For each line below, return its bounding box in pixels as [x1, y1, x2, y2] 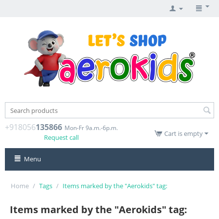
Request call [44, 133, 79, 142]
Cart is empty [164, 129, 203, 138]
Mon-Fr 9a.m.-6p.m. [65, 124, 118, 132]
